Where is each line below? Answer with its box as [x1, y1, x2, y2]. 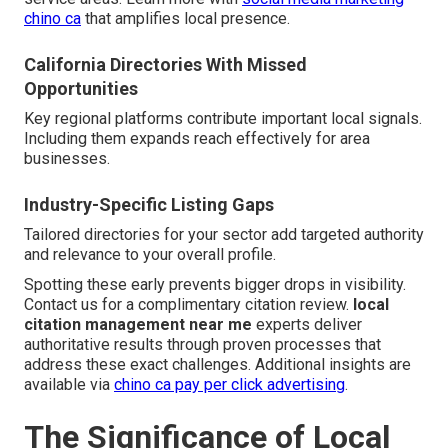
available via [24, 375, 114, 395]
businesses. [24, 149, 110, 169]
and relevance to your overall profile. [24, 245, 276, 265]
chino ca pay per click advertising [114, 375, 345, 395]
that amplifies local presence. [81, 9, 290, 29]
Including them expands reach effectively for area [24, 129, 370, 149]
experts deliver [252, 315, 362, 335]
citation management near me [24, 315, 252, 335]
